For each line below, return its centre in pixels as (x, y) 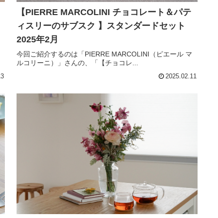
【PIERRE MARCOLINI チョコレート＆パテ (104, 12)
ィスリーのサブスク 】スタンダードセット (101, 26)
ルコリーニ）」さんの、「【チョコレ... (77, 63)
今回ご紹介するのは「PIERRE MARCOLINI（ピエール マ (104, 54)
